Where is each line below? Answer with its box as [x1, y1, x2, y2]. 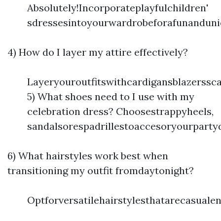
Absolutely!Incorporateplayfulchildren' [27, 1, 208, 14]
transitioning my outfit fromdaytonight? [7, 164, 194, 177]
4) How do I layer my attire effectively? [7, 45, 188, 58]
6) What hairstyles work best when [7, 149, 168, 162]
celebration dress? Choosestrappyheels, [27, 105, 214, 117]
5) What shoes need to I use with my [27, 90, 194, 103]
